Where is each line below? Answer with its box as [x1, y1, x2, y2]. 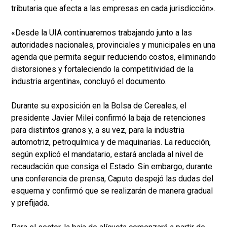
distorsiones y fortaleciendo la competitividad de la [11, 64, 194, 74]
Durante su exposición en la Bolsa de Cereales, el [11, 101, 186, 110]
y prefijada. [11, 198, 49, 208]
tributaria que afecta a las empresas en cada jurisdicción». [11, 4, 215, 13]
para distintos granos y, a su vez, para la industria [11, 125, 184, 135]
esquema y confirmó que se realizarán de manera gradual [11, 186, 213, 196]
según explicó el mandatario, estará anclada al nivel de [11, 149, 203, 159]
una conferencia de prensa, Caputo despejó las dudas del [11, 174, 213, 183]
